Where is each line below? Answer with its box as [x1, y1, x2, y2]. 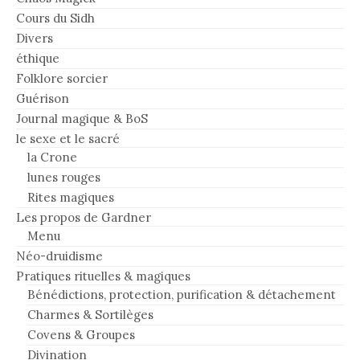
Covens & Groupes [27, 327, 135, 343]
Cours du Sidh [16, 10, 95, 27]
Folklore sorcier [16, 71, 108, 87]
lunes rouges [27, 170, 100, 186]
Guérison [16, 91, 69, 107]
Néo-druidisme [16, 248, 103, 264]
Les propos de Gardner [16, 210, 151, 226]
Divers [16, 31, 53, 47]
